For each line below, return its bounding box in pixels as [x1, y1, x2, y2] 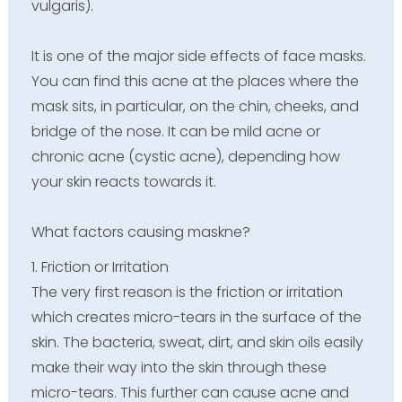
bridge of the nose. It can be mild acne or [31, 120, 320, 142]
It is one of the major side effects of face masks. [31, 45, 366, 66]
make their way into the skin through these [31, 356, 327, 378]
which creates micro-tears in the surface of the [31, 306, 362, 328]
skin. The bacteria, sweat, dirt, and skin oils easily [31, 331, 363, 353]
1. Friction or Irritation [31, 256, 169, 277]
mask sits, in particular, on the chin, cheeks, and [31, 95, 359, 117]
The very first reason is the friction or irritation [31, 281, 343, 302]
